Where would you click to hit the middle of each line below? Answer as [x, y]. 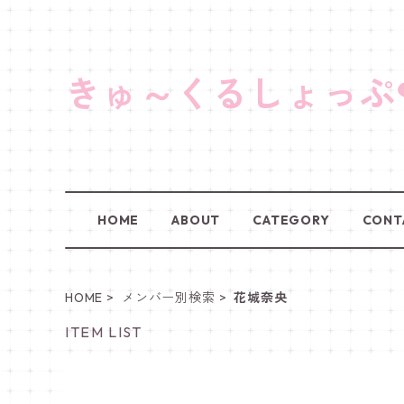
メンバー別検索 [169, 298]
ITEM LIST [104, 332]
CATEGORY [291, 220]
